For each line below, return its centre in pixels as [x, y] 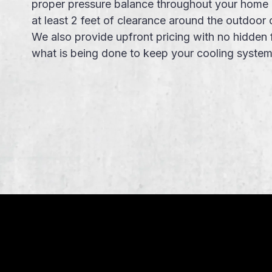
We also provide [74, 36]
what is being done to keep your [114, 53]
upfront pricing [153, 36]
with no [212, 36]
